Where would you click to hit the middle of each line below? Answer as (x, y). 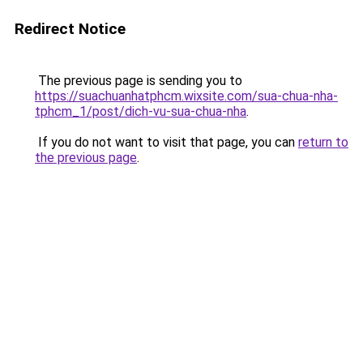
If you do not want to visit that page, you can (167, 142)
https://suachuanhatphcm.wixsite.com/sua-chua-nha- (186, 96)
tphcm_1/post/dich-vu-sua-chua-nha (141, 111)
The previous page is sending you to (139, 81)
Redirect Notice (70, 29)
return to (323, 142)
